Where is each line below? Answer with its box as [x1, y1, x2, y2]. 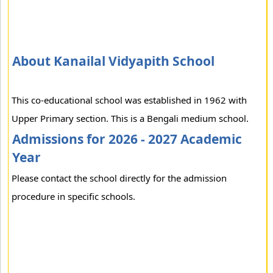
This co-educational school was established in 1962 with [12, 94, 247, 106]
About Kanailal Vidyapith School [12, 52, 214, 69]
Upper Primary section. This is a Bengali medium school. [12, 112, 249, 124]
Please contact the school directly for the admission [12, 172, 227, 184]
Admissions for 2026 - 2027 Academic [12, 130, 242, 147]
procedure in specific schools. [12, 190, 135, 202]
